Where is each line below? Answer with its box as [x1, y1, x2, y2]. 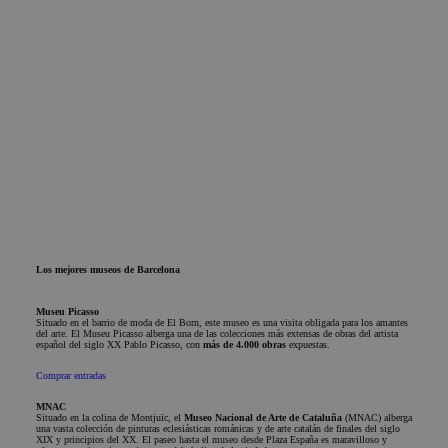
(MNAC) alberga [342, 412, 412, 423]
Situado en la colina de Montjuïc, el [36, 412, 184, 423]
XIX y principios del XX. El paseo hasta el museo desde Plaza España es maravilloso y [36, 434, 387, 445]
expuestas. [286, 339, 330, 350]
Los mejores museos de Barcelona [36, 264, 180, 275]
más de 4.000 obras [203, 339, 286, 350]
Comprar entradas [36, 370, 106, 381]
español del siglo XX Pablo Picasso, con [36, 339, 203, 350]
